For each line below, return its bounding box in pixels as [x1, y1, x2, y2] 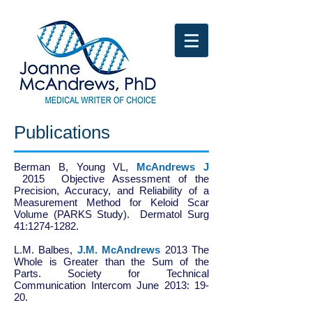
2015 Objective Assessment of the [14, 173, 209, 185]
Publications [14, 122, 110, 143]
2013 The [160, 244, 210, 256]
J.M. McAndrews [77, 244, 161, 256]
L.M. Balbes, [14, 244, 77, 256]
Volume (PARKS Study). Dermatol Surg [14, 208, 209, 220]
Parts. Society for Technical [14, 267, 209, 279]
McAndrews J [136, 161, 210, 173]
